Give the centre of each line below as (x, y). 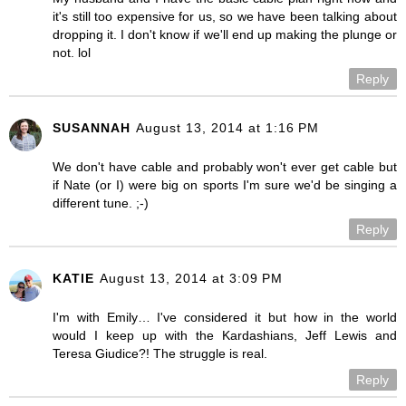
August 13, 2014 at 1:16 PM (227, 127)
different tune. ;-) (101, 203)
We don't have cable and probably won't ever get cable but (225, 166)
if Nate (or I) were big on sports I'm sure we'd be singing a (225, 184)
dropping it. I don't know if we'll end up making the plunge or (225, 34)
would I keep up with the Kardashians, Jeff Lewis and (225, 335)
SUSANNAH (92, 127)
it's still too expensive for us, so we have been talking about (225, 16)
